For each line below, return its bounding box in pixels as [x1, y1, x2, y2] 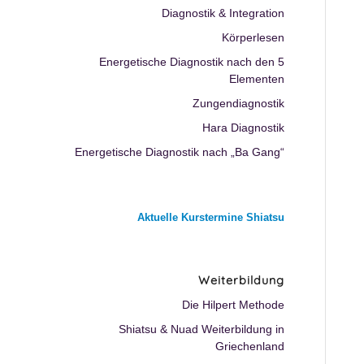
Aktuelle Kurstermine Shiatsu [137, 211, 285, 223]
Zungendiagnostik [193, 97, 285, 110]
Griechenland [215, 340, 285, 353]
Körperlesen [222, 31, 285, 44]
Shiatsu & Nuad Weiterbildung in [119, 323, 285, 336]
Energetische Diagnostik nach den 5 [99, 55, 285, 68]
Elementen [229, 72, 285, 85]
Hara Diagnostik [202, 121, 285, 134]
